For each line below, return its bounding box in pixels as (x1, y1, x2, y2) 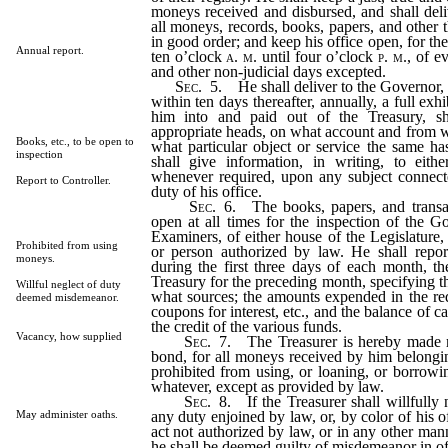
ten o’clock (150, 48, 227, 66)
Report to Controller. (15, 175, 111, 187)
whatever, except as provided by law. (150, 378, 384, 396)
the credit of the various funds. (150, 318, 342, 336)
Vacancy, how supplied (15, 331, 122, 343)
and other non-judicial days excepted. (150, 63, 386, 81)
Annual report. (15, 45, 84, 57)
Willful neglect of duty (15, 279, 121, 291)
